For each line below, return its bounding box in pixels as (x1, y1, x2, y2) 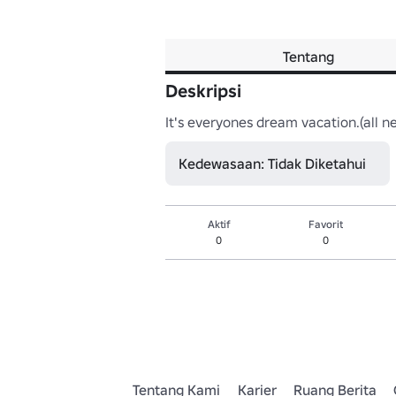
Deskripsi (165, 80, 241, 103)
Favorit (308, 217, 344, 231)
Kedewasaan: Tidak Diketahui (179, 155, 366, 172)
